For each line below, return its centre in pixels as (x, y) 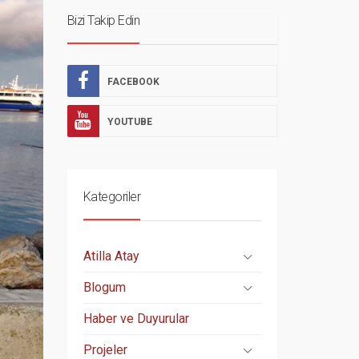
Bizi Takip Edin (103, 20)
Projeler (105, 350)
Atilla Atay (111, 256)
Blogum (104, 287)
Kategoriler (111, 197)
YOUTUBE (129, 122)
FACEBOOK (133, 82)
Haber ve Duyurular (136, 319)
